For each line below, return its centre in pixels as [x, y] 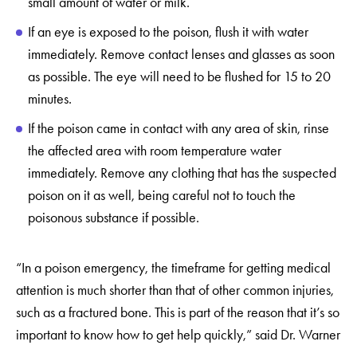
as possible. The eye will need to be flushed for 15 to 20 [179, 76]
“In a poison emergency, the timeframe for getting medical [173, 268]
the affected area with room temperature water [155, 151]
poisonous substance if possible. [115, 218]
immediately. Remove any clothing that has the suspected [182, 173]
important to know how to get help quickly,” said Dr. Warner [178, 335]
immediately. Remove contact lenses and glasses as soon [181, 54]
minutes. [51, 99]
